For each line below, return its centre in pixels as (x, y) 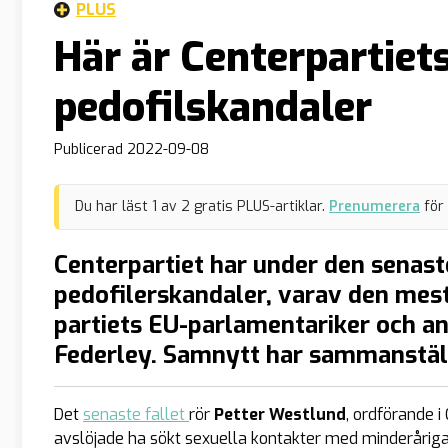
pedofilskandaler (213, 106)
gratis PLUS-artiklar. (257, 206)
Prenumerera (374, 206)
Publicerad (90, 150)
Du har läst (113, 206)
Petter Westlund (280, 414)
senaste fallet (136, 414)
